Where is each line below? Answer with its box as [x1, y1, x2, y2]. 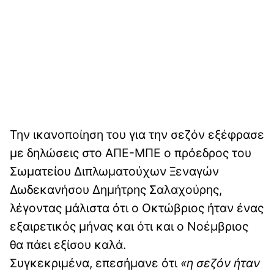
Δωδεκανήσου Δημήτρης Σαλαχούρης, [10, 182, 222, 198]
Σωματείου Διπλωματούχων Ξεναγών [10, 164, 219, 179]
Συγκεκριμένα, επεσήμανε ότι [10, 256, 180, 271]
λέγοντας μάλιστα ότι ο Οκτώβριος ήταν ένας [10, 201, 264, 216]
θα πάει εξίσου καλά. [10, 237, 126, 253]
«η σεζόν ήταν [180, 256, 260, 271]
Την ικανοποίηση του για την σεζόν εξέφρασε [10, 127, 264, 143]
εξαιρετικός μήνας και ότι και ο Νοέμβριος [10, 219, 248, 234]
